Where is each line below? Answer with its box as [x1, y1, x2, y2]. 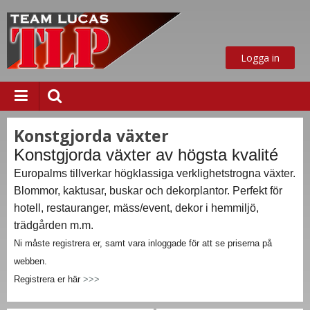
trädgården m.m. [14, 219, 93, 231]
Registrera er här [14, 274, 83, 284]
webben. [14, 256, 47, 266]
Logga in [241, 51, 280, 64]
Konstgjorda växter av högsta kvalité [14, 145, 278, 164]
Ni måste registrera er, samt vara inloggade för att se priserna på [14, 238, 272, 248]
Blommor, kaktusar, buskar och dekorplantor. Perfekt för [14, 185, 282, 197]
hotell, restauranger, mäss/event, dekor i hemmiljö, [14, 202, 259, 214]
